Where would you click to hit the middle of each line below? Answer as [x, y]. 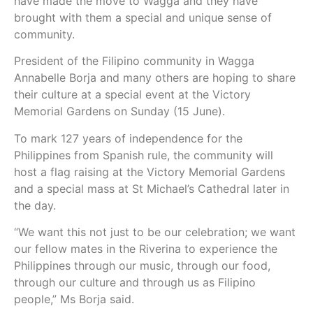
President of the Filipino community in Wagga [134, 61]
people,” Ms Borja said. [74, 299]
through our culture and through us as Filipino [135, 283]
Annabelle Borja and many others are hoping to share [155, 78]
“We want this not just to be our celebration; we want [155, 232]
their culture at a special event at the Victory [132, 95]
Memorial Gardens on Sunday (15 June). [119, 111]
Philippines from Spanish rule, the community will [144, 155]
